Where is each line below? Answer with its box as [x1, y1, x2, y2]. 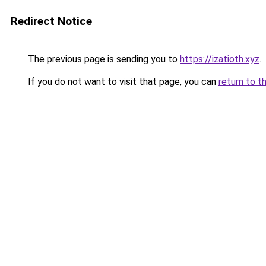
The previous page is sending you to [26, 53, 180, 65]
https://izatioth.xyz [180, 53, 259, 65]
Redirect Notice [11, 14, 92, 28]
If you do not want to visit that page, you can [26, 76, 218, 87]
